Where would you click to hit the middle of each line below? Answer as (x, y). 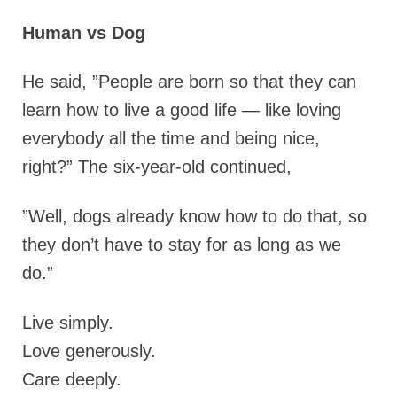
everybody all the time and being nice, (171, 139)
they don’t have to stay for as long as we (182, 245)
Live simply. (68, 323)
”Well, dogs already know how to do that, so (195, 217)
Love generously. (89, 351)
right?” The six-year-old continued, (157, 167)
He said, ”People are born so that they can (189, 82)
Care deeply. (72, 380)
